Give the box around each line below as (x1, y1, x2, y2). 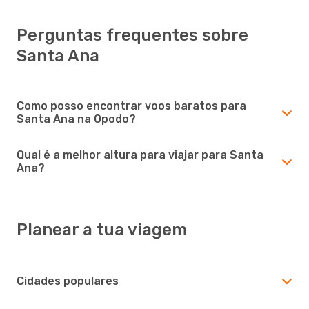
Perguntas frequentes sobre (17, 25, 248, 45)
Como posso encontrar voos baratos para (17, 99, 246, 112)
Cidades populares (17, 274, 119, 288)
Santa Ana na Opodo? (17, 112, 136, 126)
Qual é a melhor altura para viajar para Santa (17, 148, 263, 161)
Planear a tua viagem (17, 219, 187, 239)
